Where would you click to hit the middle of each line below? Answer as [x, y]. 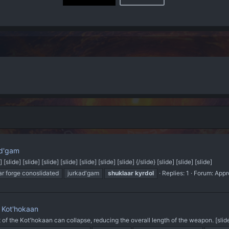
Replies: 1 [176, 173]
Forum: [204, 173]
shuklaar [121, 173]
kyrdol [144, 173]
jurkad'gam [83, 173]
